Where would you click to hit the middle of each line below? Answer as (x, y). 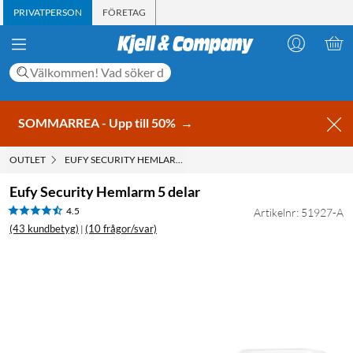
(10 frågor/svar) (121, 228)
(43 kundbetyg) (44, 228)
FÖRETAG (124, 12)
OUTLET (28, 159)
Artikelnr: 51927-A (299, 212)
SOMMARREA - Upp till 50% (98, 122)
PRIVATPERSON (48, 12)
